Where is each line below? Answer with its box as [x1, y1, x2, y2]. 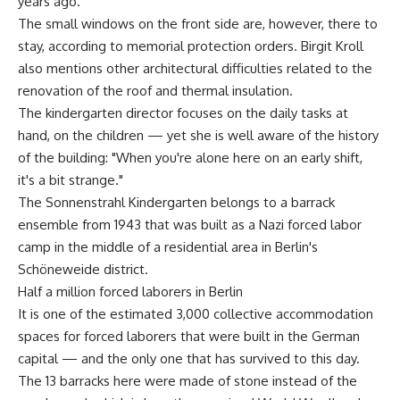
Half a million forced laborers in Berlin [18, 282, 243, 300]
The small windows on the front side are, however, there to [18, 14, 378, 32]
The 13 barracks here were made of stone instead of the [18, 371, 357, 389]
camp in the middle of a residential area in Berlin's [18, 237, 318, 255]
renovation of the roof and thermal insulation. [18, 81, 293, 99]
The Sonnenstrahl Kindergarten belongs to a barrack [18, 193, 335, 211]
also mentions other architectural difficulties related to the [18, 59, 372, 77]
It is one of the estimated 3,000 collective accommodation [18, 304, 373, 322]
